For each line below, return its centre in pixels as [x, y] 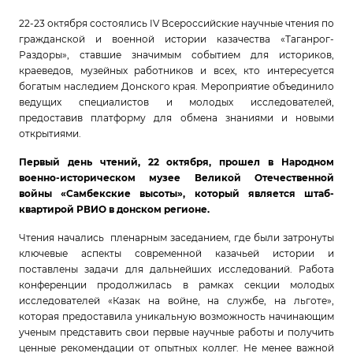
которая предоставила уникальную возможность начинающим [176, 316]
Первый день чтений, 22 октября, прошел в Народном [176, 162]
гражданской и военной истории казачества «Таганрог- [176, 39]
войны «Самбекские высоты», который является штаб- [176, 193]
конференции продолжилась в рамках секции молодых [176, 285]
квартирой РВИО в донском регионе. [114, 209]
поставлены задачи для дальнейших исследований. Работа [176, 269]
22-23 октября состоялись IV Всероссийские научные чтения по [176, 23]
